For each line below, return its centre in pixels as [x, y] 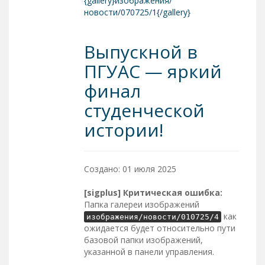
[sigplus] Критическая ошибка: [153, 192]
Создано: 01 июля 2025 [130, 169]
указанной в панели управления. [149, 251]
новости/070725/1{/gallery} [137, 12]
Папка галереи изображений [141, 204]
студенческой [144, 110]
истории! [123, 130]
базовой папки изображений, [143, 240]
